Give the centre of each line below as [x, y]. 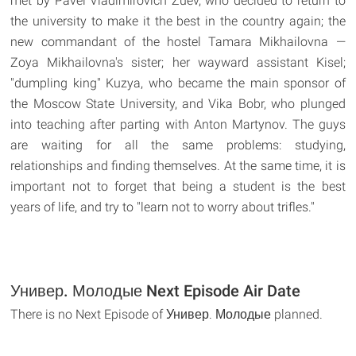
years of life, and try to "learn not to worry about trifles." [163, 207]
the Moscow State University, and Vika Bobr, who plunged [178, 103]
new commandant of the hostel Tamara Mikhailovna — [178, 41]
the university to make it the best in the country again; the [178, 21]
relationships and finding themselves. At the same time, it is [178, 165]
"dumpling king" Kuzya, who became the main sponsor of [178, 83]
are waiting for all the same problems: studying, [178, 145]
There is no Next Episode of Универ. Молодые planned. [167, 314]
